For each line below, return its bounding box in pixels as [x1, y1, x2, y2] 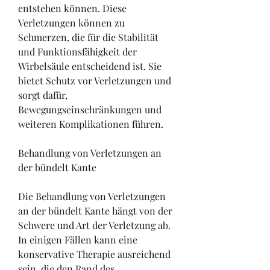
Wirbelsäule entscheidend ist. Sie [18, 60, 162, 73]
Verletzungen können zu [18, 16, 125, 30]
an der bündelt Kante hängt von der [18, 204, 172, 218]
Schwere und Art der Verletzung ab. [18, 219, 171, 232]
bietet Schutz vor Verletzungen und [18, 74, 171, 87]
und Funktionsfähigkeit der [18, 45, 137, 58]
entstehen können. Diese [18, 2, 127, 15]
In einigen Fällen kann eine [18, 233, 137, 246]
